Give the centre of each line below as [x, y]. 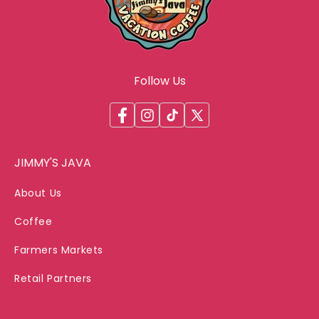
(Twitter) [213, 141]
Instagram [166, 123]
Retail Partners [53, 279]
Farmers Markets [59, 250]
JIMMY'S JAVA [53, 163]
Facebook [140, 123]
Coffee [33, 222]
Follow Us [159, 81]
